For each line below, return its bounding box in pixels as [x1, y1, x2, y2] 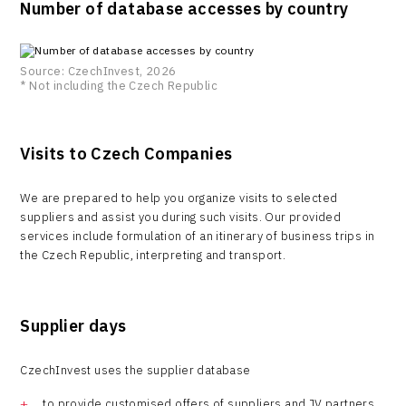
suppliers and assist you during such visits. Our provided [20, 208, 342, 225]
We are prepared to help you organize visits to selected [20, 189, 338, 206]
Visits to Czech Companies [20, 142, 233, 164]
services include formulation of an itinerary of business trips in [20, 227, 375, 244]
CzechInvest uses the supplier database [20, 362, 251, 379]
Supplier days [20, 315, 127, 337]
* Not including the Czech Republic [20, 77, 217, 93]
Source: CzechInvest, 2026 [20, 63, 177, 79]
